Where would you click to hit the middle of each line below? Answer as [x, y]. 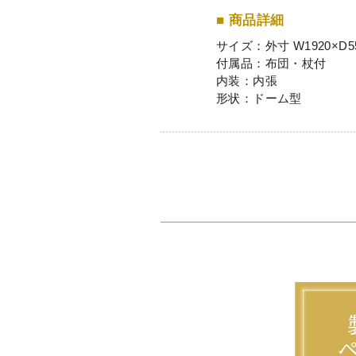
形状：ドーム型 [259, 99]
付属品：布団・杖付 [271, 64]
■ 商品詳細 [250, 21]
